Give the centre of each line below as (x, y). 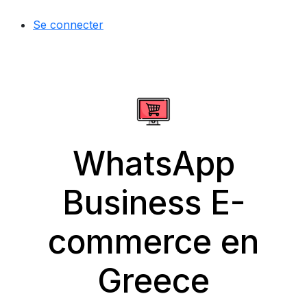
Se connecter (68, 25)
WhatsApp (153, 163)
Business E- (153, 202)
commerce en (153, 242)
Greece (153, 281)
